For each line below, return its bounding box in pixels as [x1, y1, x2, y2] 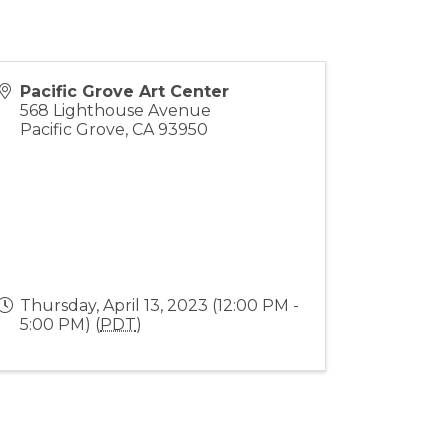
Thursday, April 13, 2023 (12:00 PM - [20, 295, 300, 315]
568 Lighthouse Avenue [20, 100, 212, 120]
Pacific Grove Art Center [20, 81, 230, 101]
